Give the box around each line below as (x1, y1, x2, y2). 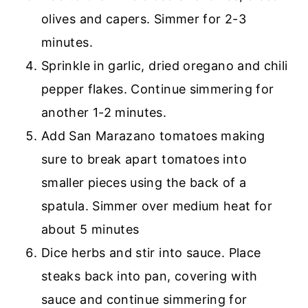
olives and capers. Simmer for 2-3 (41, 11, 246, 26)
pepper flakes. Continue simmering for (41, 81, 274, 96)
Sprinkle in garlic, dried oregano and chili (41, 58, 288, 73)
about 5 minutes (41, 221, 143, 236)
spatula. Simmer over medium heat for (41, 198, 272, 213)
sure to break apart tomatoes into (41, 151, 247, 166)
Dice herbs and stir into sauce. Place (41, 245, 261, 260)
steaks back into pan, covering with (41, 268, 258, 283)
